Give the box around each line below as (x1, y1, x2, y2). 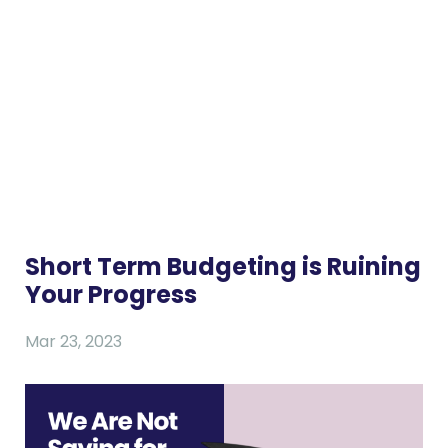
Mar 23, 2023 (25, 330, 122, 354)
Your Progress (25, 278, 197, 312)
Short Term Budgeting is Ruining (25, 250, 421, 284)
